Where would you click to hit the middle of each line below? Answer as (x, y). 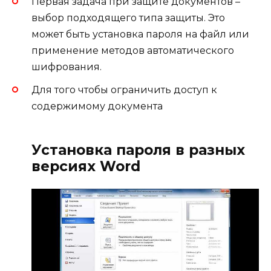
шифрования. (67, 67)
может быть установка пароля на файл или (140, 34)
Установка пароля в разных (138, 150)
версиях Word (86, 166)
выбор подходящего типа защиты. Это (128, 18)
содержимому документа (97, 106)
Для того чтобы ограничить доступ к (124, 90)
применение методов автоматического (133, 50)
